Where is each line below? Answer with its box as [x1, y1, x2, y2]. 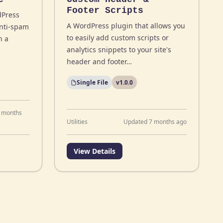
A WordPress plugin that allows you [67, 21, 186, 30]
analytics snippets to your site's [67, 45, 172, 54]
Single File [77, 78, 109, 87]
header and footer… [67, 57, 132, 66]
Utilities [67, 117, 88, 126]
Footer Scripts [67, 5, 144, 15]
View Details [74, 146, 116, 156]
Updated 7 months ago [123, 117, 187, 126]
